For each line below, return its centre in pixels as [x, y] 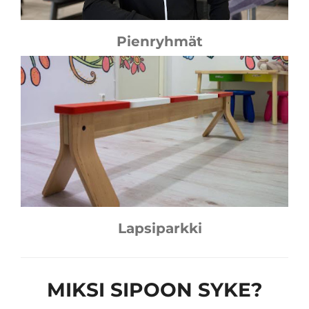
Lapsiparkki [160, 228]
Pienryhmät [160, 42]
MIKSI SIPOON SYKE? [154, 289]
